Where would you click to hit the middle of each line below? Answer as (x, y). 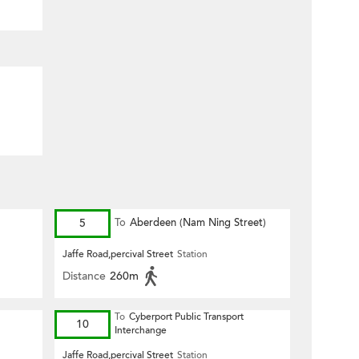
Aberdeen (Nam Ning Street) (198, 223)
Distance (84, 276)
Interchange (141, 330)
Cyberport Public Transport (186, 317)
